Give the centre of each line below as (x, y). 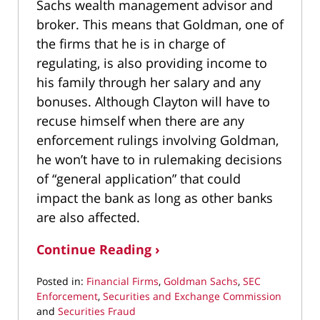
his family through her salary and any (149, 82)
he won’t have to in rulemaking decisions (159, 160)
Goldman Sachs (201, 281)
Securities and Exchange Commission (192, 296)
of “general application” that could (139, 179)
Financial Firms (122, 281)
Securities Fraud (97, 311)
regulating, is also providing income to (152, 63)
